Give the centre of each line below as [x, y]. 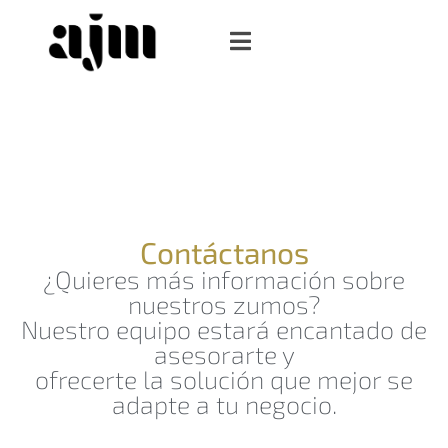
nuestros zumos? [224, 303]
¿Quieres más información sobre [224, 278]
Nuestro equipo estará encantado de [224, 328]
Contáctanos [224, 251]
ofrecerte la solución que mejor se [224, 378]
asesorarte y [224, 353]
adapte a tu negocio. [224, 403]
